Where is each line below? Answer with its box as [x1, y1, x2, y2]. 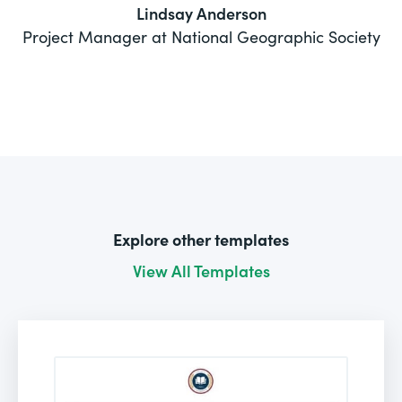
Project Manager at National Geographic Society [22, 24, 380, 48]
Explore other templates [113, 227, 289, 250]
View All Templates [132, 258, 270, 282]
